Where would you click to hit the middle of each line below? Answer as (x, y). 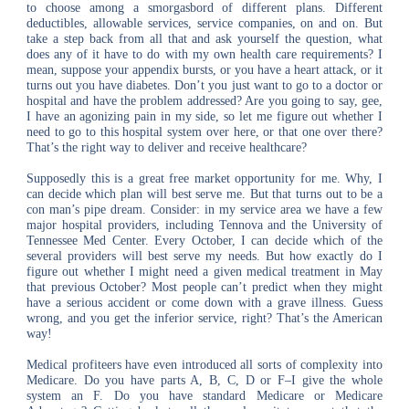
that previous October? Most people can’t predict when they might (204, 287)
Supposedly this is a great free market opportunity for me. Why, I (204, 178)
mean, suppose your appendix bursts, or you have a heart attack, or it (204, 70)
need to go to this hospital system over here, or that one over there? (204, 132)
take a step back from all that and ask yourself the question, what (204, 39)
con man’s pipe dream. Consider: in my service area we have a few (204, 210)
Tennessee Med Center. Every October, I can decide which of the (204, 241)
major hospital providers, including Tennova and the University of (204, 225)
